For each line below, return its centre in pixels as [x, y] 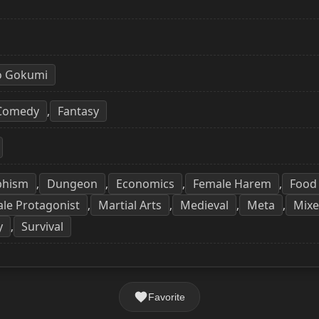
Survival [42, 226]
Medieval [204, 205]
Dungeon [72, 183]
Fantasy [78, 111]
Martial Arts [130, 205]
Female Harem [232, 183]
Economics [145, 183]
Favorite [167, 297]
